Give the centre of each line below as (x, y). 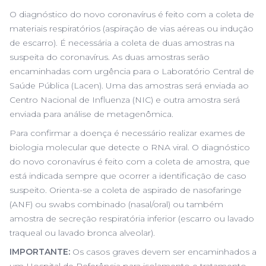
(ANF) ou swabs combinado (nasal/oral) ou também (116, 204)
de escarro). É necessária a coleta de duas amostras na (122, 43)
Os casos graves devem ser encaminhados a (163, 252)
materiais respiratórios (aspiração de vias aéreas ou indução (132, 28)
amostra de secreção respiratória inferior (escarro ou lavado (132, 218)
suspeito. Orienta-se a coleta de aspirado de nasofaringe (126, 190)
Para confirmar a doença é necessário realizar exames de (127, 133)
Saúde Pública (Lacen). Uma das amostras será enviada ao (129, 85)
